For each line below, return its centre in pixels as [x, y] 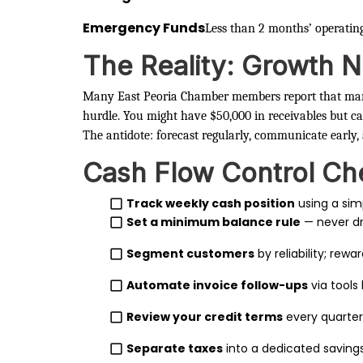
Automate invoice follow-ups [218, 285]
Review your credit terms [205, 316]
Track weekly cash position [211, 203]
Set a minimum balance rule [214, 222]
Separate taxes [175, 348]
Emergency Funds [144, 28]
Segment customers [191, 253]
